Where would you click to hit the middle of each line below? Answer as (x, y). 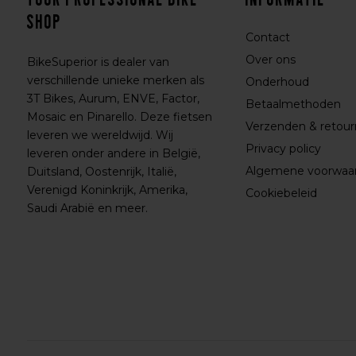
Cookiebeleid (281, 193)
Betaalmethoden (293, 104)
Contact (267, 37)
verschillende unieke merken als (115, 80)
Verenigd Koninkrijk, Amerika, (107, 190)
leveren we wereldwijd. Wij (100, 135)
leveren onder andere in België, (113, 153)
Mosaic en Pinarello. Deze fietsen (119, 117)
